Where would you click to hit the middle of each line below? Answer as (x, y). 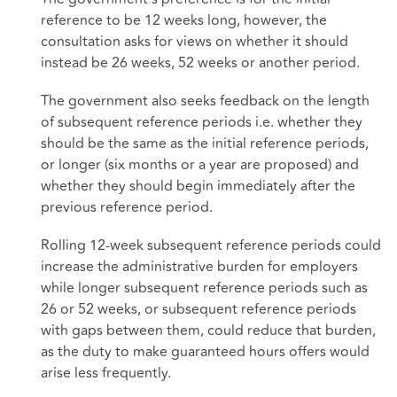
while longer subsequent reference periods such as (204, 288)
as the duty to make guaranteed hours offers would (205, 352)
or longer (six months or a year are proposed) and (200, 165)
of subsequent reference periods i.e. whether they (202, 123)
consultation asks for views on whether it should (195, 42)
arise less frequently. (106, 374)
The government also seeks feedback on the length (205, 101)
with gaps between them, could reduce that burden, (208, 331)
